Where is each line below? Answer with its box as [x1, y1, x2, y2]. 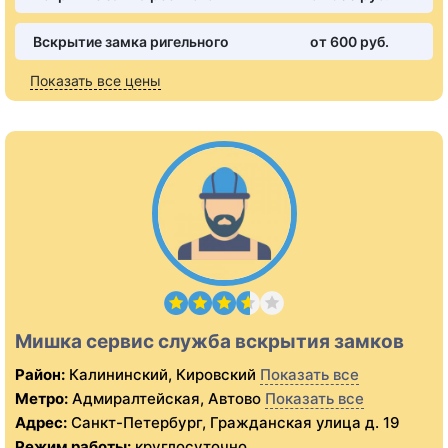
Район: [15, 365, 65, 385]
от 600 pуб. [309, 33, 389, 51]
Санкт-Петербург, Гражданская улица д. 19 [71, 413, 400, 433]
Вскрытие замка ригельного [33, 33, 229, 51]
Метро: [15, 389, 68, 409]
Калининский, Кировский [65, 365, 256, 385]
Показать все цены [30, 72, 161, 90]
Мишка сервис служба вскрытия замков [15, 330, 404, 354]
